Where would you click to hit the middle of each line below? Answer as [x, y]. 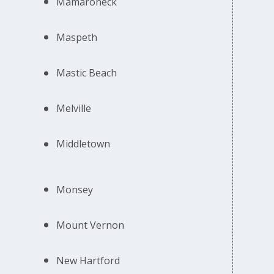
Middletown [83, 144]
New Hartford [88, 260]
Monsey [75, 189]
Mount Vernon [91, 225]
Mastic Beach [87, 73]
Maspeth [77, 37]
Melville [74, 109]
